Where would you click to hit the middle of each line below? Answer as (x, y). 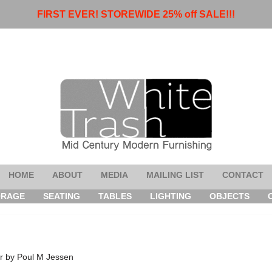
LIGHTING (171, 196)
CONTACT (243, 175)
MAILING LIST (175, 175)
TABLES (115, 196)
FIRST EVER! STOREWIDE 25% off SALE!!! (136, 14)
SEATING (62, 196)
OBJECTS (230, 196)
